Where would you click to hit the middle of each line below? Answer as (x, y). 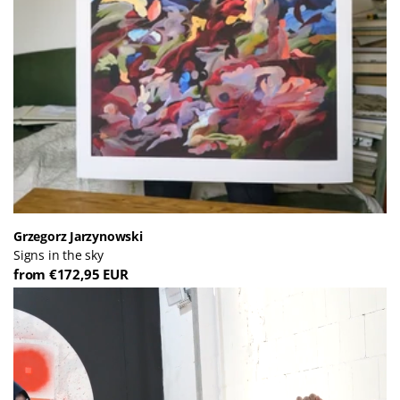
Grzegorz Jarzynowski (78, 236)
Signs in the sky (58, 255)
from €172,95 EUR (71, 274)
